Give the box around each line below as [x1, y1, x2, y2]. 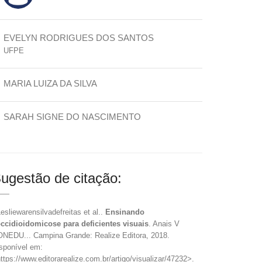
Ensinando [105, 208, 144, 216]
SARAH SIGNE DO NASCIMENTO [4, 112, 141, 122]
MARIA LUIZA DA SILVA [4, 78, 97, 88]
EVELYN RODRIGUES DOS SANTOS [4, 33, 154, 43]
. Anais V [149, 219, 180, 228]
